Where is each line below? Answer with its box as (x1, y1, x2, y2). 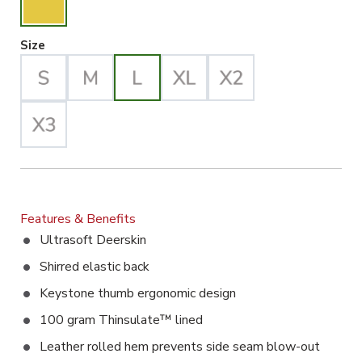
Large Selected (44, 36, 137, 53)
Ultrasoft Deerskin (40, 231, 146, 250)
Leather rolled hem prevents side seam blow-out (40, 338, 320, 356)
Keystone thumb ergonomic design (40, 284, 236, 303)
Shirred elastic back (40, 258, 149, 276)
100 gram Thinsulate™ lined (40, 311, 203, 330)
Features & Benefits (20, 210, 136, 229)
